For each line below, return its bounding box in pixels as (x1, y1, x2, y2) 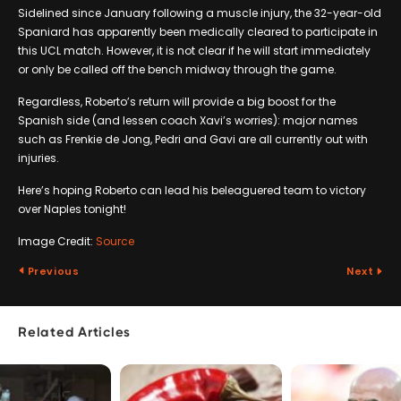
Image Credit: (18, 233, 96, 249)
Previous (25, 263, 80, 278)
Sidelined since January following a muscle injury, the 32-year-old (18, 4, 381, 21)
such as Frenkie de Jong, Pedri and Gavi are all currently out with (18, 131, 368, 147)
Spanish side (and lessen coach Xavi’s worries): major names (18, 112, 358, 128)
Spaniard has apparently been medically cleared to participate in (18, 23, 378, 39)
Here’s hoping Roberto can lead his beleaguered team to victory (18, 182, 366, 198)
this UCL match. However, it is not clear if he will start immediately (18, 42, 371, 58)
